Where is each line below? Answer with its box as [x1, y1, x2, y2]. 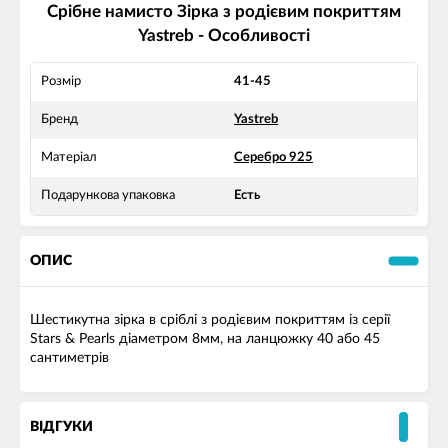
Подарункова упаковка [41, 189, 175, 203]
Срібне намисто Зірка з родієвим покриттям [47, 3, 401, 21]
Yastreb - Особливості [138, 27, 310, 45]
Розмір [41, 75, 81, 89]
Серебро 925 [234, 151, 313, 165]
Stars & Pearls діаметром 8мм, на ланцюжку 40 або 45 [30, 332, 380, 347]
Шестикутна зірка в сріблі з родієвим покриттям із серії [30, 313, 390, 328]
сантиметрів [30, 351, 109, 366]
